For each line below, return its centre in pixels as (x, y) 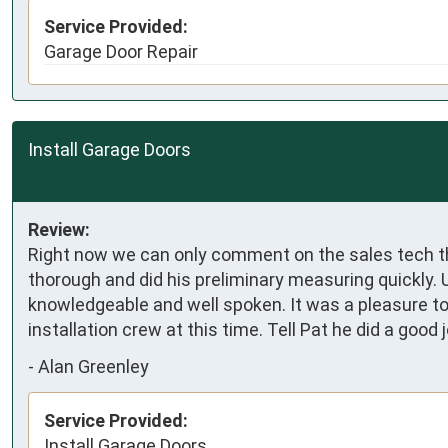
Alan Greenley (93, 367)
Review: (59, 229)
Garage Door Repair (121, 51)
